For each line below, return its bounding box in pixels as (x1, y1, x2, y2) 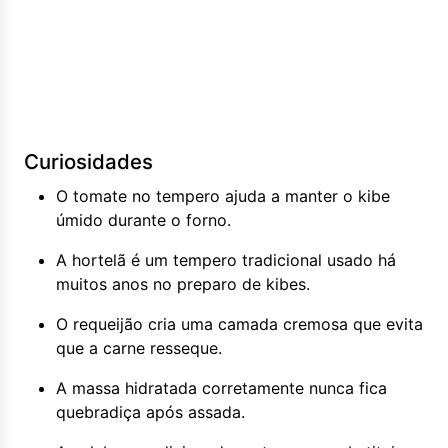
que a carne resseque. (56, 338, 222, 358)
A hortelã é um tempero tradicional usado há (56, 250, 396, 270)
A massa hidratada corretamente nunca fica (56, 378, 387, 398)
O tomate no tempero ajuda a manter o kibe (56, 186, 390, 206)
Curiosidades (24, 149, 153, 174)
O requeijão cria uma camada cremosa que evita (56, 314, 423, 334)
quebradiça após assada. (56, 402, 245, 422)
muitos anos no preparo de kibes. (56, 274, 310, 294)
